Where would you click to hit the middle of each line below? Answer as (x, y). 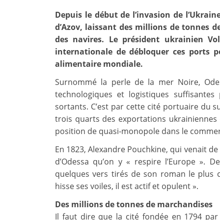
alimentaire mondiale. (99, 64)
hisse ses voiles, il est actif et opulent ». (127, 186)
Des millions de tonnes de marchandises (134, 205)
